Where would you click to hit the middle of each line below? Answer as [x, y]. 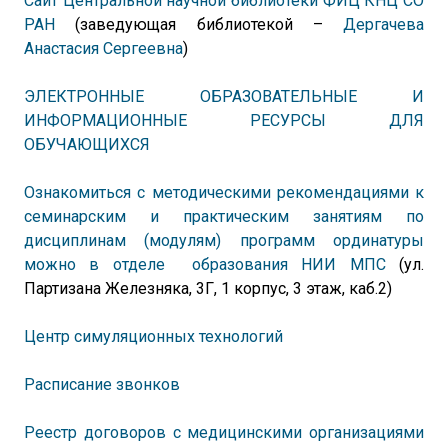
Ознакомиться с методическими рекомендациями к [224, 192]
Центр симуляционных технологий [153, 336]
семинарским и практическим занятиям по [224, 216]
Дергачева [383, 24]
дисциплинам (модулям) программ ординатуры [224, 240]
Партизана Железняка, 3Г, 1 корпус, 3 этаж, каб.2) [208, 288]
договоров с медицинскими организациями [253, 432]
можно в [68, 264]
